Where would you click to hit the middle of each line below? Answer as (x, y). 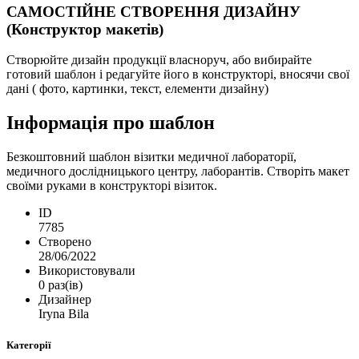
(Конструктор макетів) (85, 29)
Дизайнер (65, 300)
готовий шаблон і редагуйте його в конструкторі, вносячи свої (178, 75)
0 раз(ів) (61, 285)
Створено (65, 242)
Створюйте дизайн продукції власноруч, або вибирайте (159, 60)
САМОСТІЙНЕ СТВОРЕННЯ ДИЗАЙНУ (153, 11)
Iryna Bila (64, 314)
